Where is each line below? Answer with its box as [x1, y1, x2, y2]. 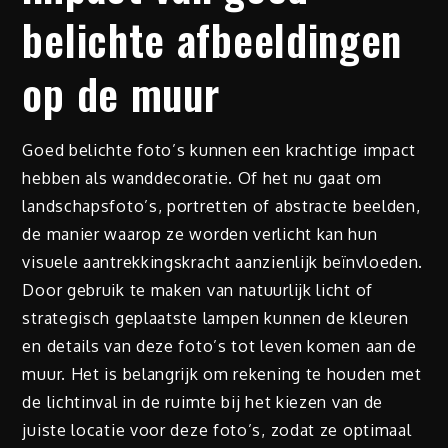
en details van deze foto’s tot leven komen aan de [22, 335, 417, 356]
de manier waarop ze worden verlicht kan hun [22, 223, 378, 244]
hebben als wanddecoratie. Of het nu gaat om [22, 167, 382, 188]
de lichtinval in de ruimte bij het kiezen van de [22, 391, 384, 412]
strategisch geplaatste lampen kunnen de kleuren [22, 307, 409, 328]
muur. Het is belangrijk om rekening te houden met [22, 363, 422, 384]
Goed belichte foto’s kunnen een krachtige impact [22, 139, 417, 160]
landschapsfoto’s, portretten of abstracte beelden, [22, 195, 421, 216]
